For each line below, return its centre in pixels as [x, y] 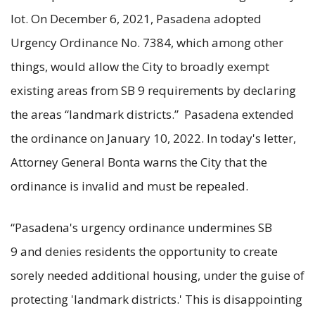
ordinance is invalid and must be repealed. [129, 186]
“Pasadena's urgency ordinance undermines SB [141, 227]
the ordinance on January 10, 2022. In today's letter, [153, 138]
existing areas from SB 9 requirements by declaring [153, 90]
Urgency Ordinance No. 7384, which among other [147, 42]
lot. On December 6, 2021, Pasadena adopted [136, 18]
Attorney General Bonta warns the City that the [139, 162]
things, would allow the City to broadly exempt [140, 66]
